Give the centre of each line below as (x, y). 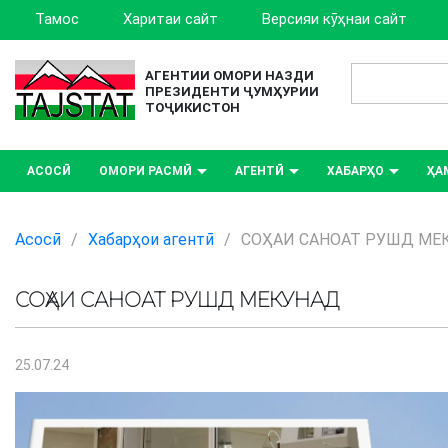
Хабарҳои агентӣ (151, 239)
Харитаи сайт (170, 19)
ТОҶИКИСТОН (192, 107)
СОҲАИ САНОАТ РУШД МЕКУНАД (177, 300)
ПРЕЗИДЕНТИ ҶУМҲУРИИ (232, 91)
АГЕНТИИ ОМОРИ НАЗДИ (229, 75)
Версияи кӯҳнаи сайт (334, 19)
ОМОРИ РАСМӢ (145, 171)
